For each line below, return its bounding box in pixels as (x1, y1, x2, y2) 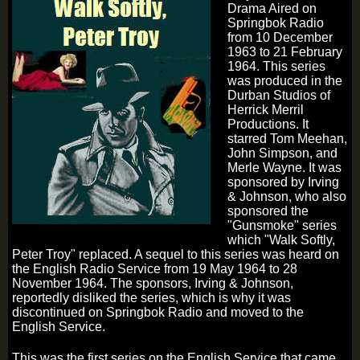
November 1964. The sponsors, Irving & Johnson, (12, 276, 293, 291)
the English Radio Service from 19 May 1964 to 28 (12, 262, 297, 276)
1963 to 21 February (227, 45, 342, 59)
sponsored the (227, 204, 309, 219)
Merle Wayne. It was (227, 161, 342, 175)
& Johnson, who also (227, 190, 346, 204)
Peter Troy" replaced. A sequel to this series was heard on (12, 247, 339, 262)
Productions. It (227, 117, 309, 132)
